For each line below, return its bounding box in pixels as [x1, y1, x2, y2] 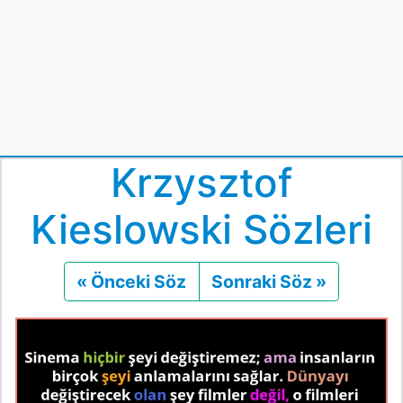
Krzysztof [111, 158, 292, 208]
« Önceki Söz [76, 271, 187, 293]
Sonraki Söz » [210, 271, 327, 293]
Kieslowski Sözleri [31, 205, 372, 255]
